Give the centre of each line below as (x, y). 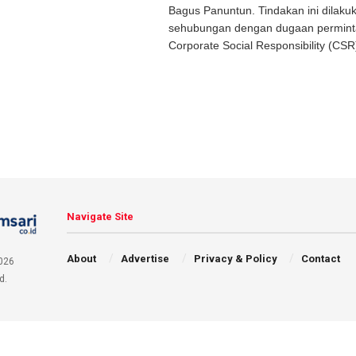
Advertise (145, 259)
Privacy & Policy (235, 259)
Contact (321, 259)
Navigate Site (101, 217)
